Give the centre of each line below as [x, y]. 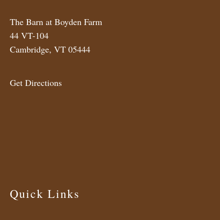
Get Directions [36, 83]
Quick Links [45, 194]
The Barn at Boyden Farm [56, 22]
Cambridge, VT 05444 [50, 49]
